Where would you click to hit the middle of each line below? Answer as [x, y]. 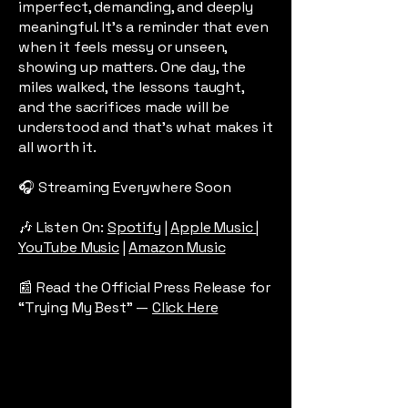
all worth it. [57, 147]
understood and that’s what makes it [146, 127]
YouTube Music [69, 247]
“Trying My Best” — [85, 307]
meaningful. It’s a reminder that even [144, 27]
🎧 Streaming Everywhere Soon [125, 187]
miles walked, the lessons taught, [131, 87]
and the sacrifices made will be [124, 107]
